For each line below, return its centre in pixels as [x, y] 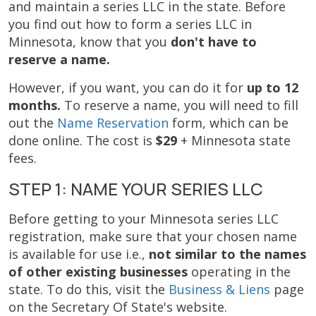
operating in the [241, 272]
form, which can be [229, 123]
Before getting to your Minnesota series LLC [144, 219]
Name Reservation [113, 123]
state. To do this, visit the [89, 289]
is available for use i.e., [79, 254]
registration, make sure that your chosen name [153, 236]
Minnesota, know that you [90, 42]
